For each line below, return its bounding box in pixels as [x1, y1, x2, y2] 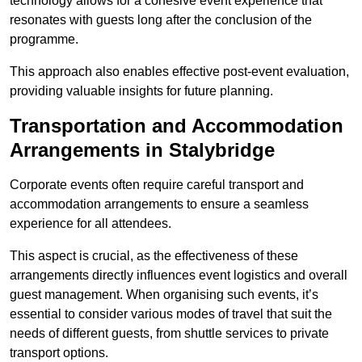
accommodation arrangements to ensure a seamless [10, 197, 309, 212]
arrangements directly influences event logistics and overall [10, 268, 347, 283]
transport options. [10, 346, 108, 360]
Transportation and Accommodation [10, 115, 343, 137]
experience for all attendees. [10, 217, 171, 231]
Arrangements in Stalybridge [10, 139, 275, 162]
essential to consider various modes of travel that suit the [10, 307, 332, 322]
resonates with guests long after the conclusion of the [10, 13, 312, 27]
